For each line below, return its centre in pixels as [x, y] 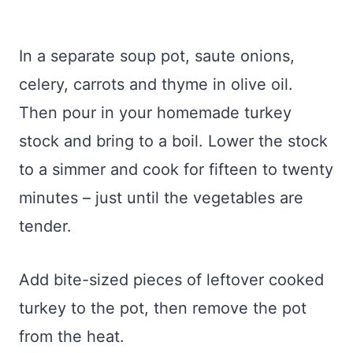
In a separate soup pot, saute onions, [157, 56]
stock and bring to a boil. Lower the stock [173, 141]
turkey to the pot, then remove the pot [163, 308]
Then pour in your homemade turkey [155, 113]
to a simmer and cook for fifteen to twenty [176, 170]
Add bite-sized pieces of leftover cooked [171, 280]
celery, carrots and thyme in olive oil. [156, 85]
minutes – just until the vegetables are [161, 198]
